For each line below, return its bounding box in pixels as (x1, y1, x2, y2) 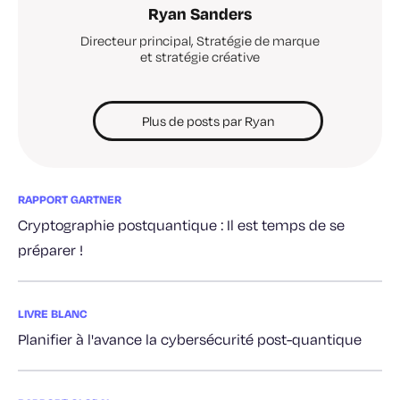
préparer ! (18, 239, 83, 259)
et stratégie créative (139, 47, 260, 65)
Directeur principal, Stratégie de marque (79, 31, 320, 49)
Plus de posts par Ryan (142, 112, 274, 129)
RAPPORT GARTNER (18, 191, 121, 206)
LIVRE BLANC (18, 305, 87, 321)
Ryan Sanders (147, 2, 252, 24)
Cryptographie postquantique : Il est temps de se (18, 214, 345, 234)
